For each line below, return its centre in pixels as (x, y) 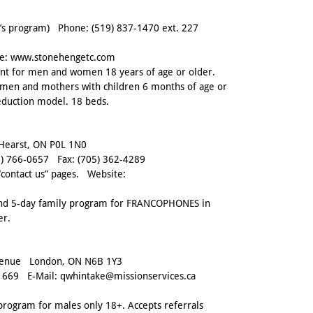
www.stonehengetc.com (63, 58)
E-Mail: (39, 276)
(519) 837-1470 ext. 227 (145, 28)
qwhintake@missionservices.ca (128, 276)
